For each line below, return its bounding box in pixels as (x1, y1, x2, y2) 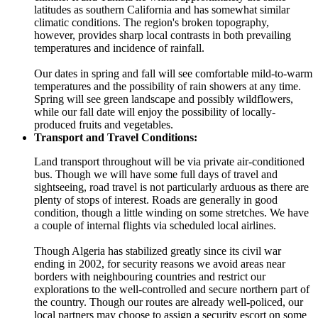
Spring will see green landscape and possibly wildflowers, (34, 92, 293, 105)
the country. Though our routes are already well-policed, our (34, 295, 303, 308)
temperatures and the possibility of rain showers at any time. (34, 79, 301, 92)
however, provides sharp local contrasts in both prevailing (34, 28, 291, 41)
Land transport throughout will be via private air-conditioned (34, 155, 305, 168)
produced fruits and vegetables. (34, 118, 173, 131)
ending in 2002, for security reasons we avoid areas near (34, 257, 285, 270)
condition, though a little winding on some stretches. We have (34, 206, 309, 219)
